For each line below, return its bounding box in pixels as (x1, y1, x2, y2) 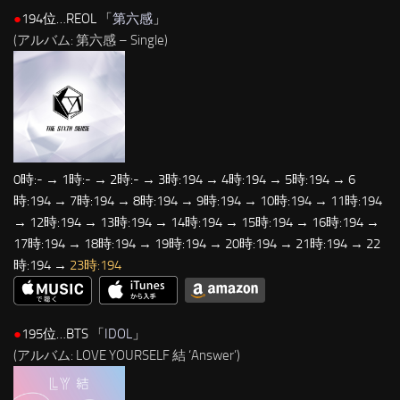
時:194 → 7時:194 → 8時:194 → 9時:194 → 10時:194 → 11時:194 (13, 193, 382, 210)
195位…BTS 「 (21, 325, 104, 342)
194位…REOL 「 (21, 11, 112, 28)
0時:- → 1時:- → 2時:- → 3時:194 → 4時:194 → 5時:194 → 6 (13, 171, 355, 188)
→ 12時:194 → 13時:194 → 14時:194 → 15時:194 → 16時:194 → (13, 214, 379, 231)
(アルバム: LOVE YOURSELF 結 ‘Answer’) (13, 346, 240, 363)
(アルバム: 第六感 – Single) (13, 32, 168, 49)
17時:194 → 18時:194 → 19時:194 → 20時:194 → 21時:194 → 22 (13, 236, 380, 253)
